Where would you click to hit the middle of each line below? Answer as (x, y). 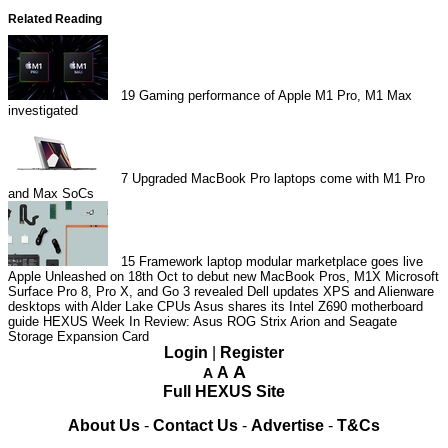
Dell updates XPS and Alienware (340, 291)
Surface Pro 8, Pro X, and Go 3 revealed (125, 291)
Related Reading (55, 18)
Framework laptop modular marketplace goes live (281, 261)
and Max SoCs (51, 193)
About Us (104, 425)
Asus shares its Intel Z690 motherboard (308, 306)
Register (252, 352)
